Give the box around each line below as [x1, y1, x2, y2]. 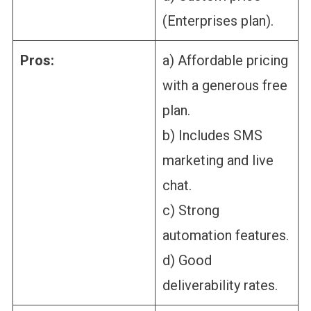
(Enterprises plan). [162, 12, 274, 30]
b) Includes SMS [162, 127, 262, 144]
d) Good [162, 252, 212, 269]
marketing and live [162, 152, 274, 169]
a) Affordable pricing [162, 52, 288, 69]
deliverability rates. [162, 277, 278, 294]
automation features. [162, 227, 289, 244]
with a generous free [162, 77, 287, 94]
